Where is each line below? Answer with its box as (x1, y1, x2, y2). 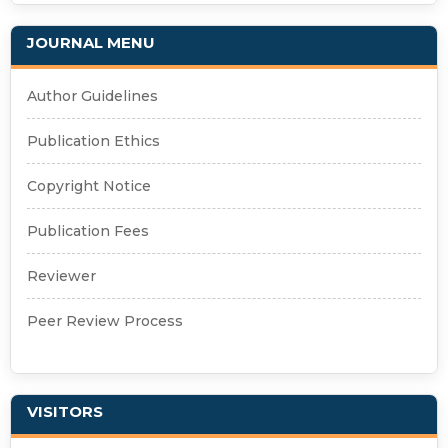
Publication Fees (26, 221, 149, 240)
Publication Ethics (26, 131, 160, 150)
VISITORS (26, 401, 103, 421)
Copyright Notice (26, 176, 151, 195)
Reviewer (26, 266, 96, 285)
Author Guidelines (26, 86, 158, 105)
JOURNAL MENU (26, 32, 155, 52)
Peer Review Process (26, 311, 183, 330)
